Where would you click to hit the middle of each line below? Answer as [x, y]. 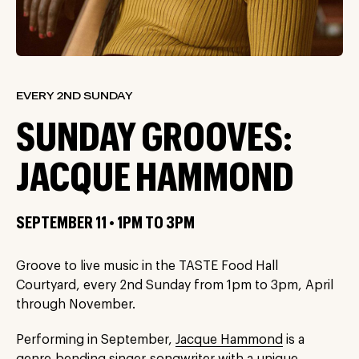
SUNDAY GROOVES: [154, 139]
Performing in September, [96, 340]
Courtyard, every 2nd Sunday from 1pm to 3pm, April [175, 285]
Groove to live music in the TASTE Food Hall [147, 266]
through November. [76, 305]
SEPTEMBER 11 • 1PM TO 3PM [105, 224]
